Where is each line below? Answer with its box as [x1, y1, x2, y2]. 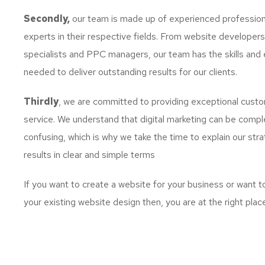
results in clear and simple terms [24, 148, 155, 161]
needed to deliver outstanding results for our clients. [24, 66, 237, 79]
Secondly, [24, 12, 70, 25]
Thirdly [24, 95, 59, 108]
